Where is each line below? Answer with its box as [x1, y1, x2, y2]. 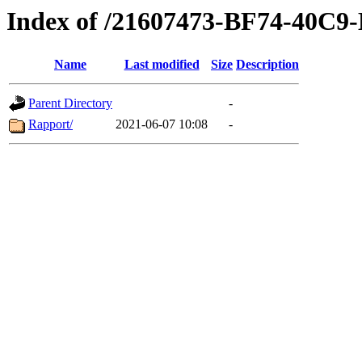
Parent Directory [28, 96, 112, 111]
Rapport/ [28, 117, 73, 132]
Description [236, 57, 299, 72]
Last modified [124, 57, 200, 72]
